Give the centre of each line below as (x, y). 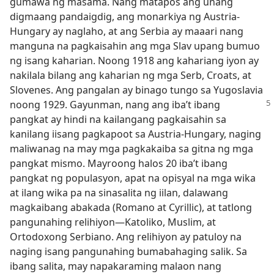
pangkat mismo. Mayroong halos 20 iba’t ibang (119, 163)
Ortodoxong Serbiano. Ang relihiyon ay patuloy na (126, 237)
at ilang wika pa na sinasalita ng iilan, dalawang (119, 193)
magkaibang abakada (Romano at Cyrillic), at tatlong (131, 207)
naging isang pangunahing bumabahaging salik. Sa (128, 251)
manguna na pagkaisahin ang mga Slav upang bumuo (135, 46)
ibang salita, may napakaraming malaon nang (116, 266)
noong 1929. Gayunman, (66, 105)
